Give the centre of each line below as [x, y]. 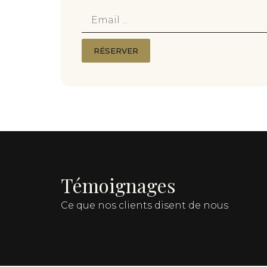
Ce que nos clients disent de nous [145, 205]
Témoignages [118, 185]
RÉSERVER [116, 50]
